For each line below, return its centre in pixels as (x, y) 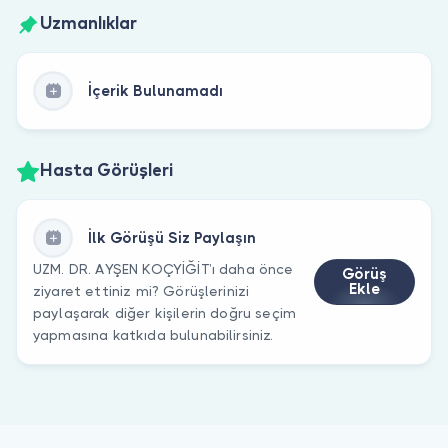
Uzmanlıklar (88, 24)
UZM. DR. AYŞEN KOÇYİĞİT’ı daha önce (163, 268)
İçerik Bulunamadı (155, 90)
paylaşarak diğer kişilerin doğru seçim (165, 312)
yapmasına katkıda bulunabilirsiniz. (153, 334)
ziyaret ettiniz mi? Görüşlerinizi (141, 290)
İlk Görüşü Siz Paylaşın (172, 237)
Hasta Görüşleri (106, 171)
